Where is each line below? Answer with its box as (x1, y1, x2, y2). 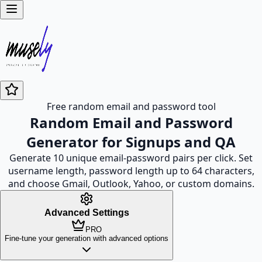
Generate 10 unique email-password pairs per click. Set (9, 151, 253, 164)
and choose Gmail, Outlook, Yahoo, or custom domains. (8, 177, 254, 190)
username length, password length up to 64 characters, (8, 164, 254, 177)
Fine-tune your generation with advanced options (5, 234, 168, 243)
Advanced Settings (44, 208, 129, 218)
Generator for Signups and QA (26, 132, 236, 151)
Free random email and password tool (46, 100, 216, 113)
